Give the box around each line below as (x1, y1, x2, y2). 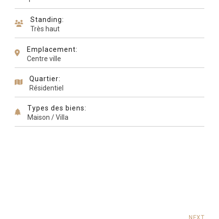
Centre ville (27, 54, 61, 63)
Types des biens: (27, 104, 87, 112)
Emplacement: (27, 45, 78, 53)
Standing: (30, 16, 64, 24)
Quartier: (29, 74, 61, 83)
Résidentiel (29, 84, 64, 92)
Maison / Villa (27, 113, 68, 122)
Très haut (30, 25, 60, 33)
